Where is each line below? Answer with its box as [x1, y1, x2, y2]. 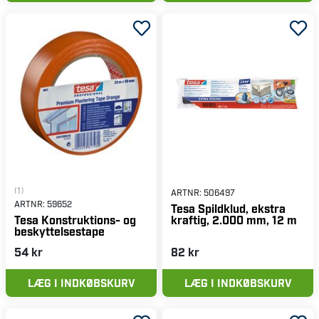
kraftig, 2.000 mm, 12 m [171, 212, 297, 226]
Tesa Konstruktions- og [14, 213, 136, 227]
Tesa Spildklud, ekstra [171, 201, 286, 215]
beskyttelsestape [14, 224, 105, 239]
